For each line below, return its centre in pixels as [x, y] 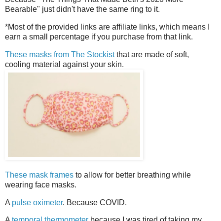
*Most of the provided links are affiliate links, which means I [107, 27]
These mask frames [39, 175]
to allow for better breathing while [132, 175]
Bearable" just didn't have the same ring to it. [83, 9]
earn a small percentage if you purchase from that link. [100, 37]
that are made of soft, [152, 54]
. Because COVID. [96, 202]
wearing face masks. [41, 184]
